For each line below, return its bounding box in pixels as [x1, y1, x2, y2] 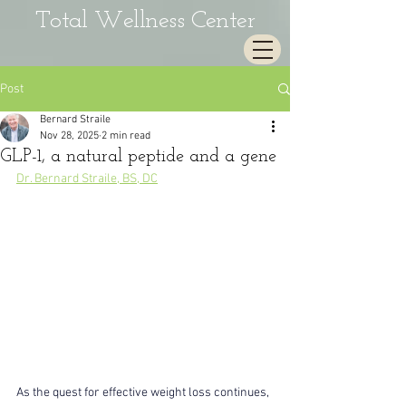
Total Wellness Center [34, 9, 256, 34]
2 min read [101, 130, 150, 142]
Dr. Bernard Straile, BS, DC [16, 171, 158, 187]
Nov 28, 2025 [40, 130, 99, 142]
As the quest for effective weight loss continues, [16, 384, 272, 401]
